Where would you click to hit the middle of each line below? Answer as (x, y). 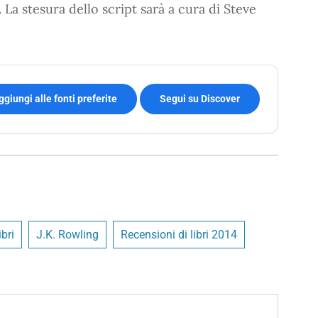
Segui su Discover (200, 98)
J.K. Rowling (67, 234)
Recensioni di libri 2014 (179, 234)
